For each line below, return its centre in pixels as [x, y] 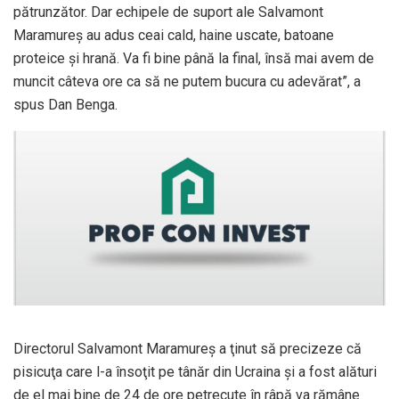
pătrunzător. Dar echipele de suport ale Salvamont [168, 12]
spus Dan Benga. [65, 105]
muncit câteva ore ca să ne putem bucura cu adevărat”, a [187, 82]
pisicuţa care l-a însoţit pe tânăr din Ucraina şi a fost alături [195, 371]
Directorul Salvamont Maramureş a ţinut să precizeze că [187, 348]
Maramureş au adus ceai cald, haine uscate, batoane [174, 36]
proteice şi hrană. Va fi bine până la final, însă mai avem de [194, 59]
